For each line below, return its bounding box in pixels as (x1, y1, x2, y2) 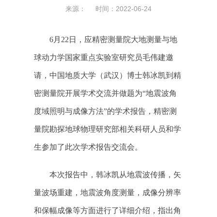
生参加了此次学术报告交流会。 (34, 143, 142, 152)
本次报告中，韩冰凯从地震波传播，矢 (49, 170, 181, 179)
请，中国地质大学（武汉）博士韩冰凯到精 (34, 71, 181, 80)
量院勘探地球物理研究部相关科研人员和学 (34, 125, 181, 134)
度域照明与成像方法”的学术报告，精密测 (34, 107, 177, 116)
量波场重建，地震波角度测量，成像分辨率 (34, 188, 181, 197)
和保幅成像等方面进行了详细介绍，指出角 (34, 206, 181, 215)
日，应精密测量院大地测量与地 (69, 35, 177, 44)
